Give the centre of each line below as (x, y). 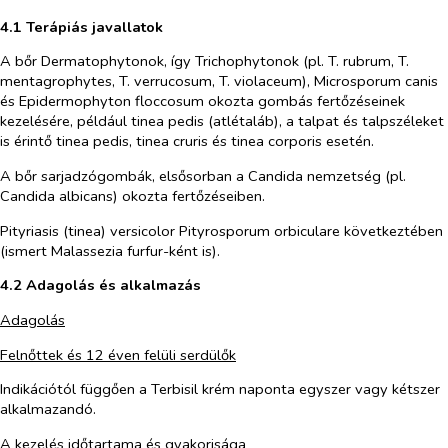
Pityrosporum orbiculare (259, 230)
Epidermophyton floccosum (111, 101)
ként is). (194, 250)
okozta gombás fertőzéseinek (304, 101)
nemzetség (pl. (354, 176)
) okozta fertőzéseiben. (189, 196)
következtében (393, 230)
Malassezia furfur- (110, 250)
